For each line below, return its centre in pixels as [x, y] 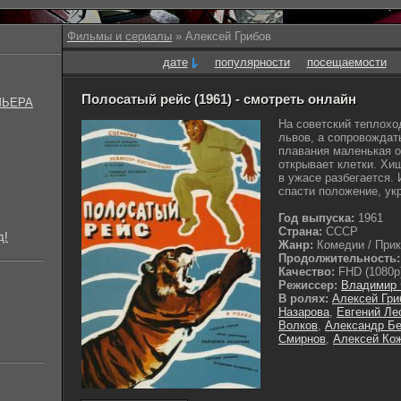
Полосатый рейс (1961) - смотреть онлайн [219, 99]
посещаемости [346, 62]
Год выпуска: [316, 218]
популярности [252, 62]
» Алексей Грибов [222, 36]
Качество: [307, 272]
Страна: [300, 231]
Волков [298, 325]
